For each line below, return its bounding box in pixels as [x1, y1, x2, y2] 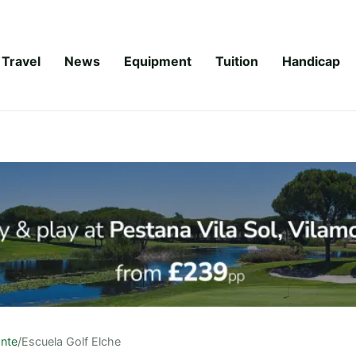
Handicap [282, 52, 340, 69]
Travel [2, 52, 41, 69]
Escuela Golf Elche [21, 334, 121, 348]
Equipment [124, 52, 192, 69]
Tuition [215, 52, 258, 69]
